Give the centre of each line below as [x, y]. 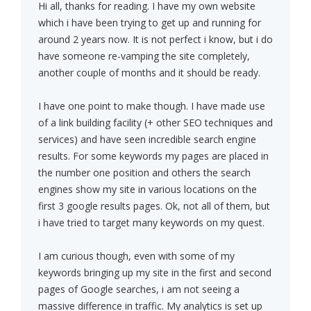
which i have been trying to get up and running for [150, 23]
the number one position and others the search [144, 173]
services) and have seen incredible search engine [147, 140]
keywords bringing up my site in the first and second [155, 273]
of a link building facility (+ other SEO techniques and [155, 123]
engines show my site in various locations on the [148, 190]
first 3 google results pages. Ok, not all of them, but [154, 206]
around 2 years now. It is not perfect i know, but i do [155, 40]
